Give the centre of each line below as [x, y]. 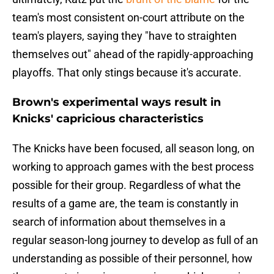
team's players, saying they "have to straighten [124, 36]
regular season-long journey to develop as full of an [135, 240]
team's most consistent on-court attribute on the [128, 18]
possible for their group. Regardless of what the [127, 185]
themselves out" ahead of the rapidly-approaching [133, 54]
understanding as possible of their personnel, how [132, 259]
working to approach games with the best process [133, 167]
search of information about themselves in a [119, 222]
